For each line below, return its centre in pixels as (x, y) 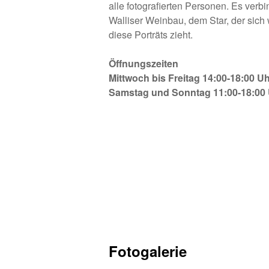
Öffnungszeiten (144, 63)
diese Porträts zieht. (151, 35)
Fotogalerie (148, 251)
